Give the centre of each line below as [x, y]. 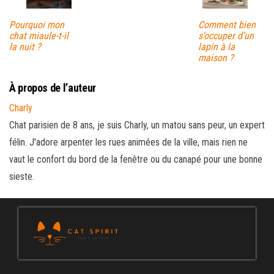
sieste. [22, 176]
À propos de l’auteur [53, 87]
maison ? [216, 57]
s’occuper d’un [226, 35]
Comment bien [227, 24]
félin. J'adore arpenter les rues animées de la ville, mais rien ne [128, 142]
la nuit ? [25, 46]
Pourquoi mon [37, 24]
